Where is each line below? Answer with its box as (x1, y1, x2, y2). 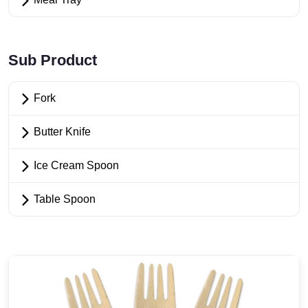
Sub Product (8, 52, 97, 69)
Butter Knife (31, 126, 91, 137)
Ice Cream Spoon (31, 159, 119, 171)
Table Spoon (31, 193, 96, 205)
